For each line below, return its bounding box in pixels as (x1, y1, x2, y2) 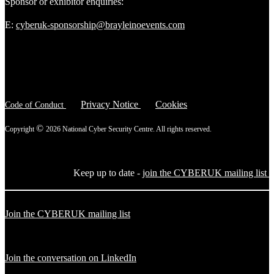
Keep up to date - (73, 167, 143, 178)
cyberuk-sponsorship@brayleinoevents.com (16, 19, 185, 30)
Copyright (5, 124, 36, 133)
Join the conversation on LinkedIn (5, 252, 136, 263)
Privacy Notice (81, 98, 141, 109)
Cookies (155, 98, 187, 109)
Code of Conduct (5, 100, 64, 109)
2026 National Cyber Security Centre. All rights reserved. (46, 124, 212, 133)
